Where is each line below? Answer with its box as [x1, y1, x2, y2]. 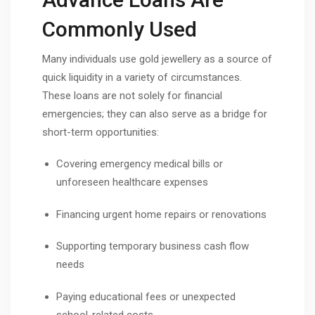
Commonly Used [42, 16, 197, 41]
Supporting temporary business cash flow [56, 240, 249, 253]
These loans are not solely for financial [42, 89, 222, 102]
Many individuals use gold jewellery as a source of [42, 52, 272, 65]
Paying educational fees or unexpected [56, 290, 236, 303]
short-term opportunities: [42, 125, 159, 139]
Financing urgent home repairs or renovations [56, 207, 266, 221]
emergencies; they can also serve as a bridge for [42, 107, 267, 120]
